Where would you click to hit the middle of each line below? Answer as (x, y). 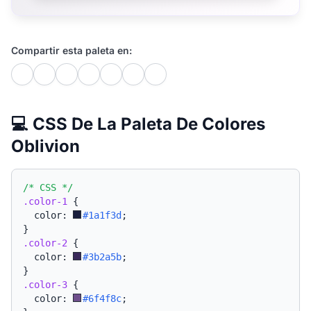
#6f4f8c (102, 299)
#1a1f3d (102, 215)
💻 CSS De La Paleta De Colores (138, 124)
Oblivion (45, 146)
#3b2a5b (102, 257)
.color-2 (45, 243)
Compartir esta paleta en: (72, 50)
